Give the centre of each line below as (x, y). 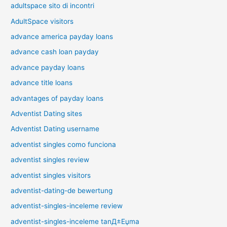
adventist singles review (50, 160)
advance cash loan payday (55, 52)
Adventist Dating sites (47, 113)
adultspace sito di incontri (53, 6)
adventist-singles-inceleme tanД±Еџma (75, 221)
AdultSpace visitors (42, 21)
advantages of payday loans (57, 98)
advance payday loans (48, 67)
